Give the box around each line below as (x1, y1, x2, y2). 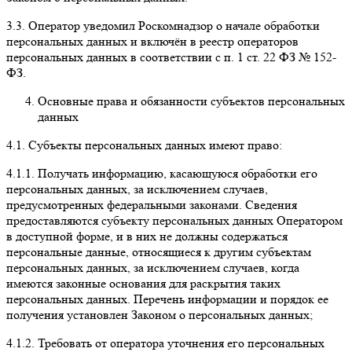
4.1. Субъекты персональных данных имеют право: (6, 137, 282, 152)
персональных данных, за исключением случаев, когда (6, 259, 299, 275)
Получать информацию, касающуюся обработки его (38, 165, 317, 181)
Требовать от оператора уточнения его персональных (35, 335, 324, 350)
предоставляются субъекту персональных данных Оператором (6, 212, 343, 228)
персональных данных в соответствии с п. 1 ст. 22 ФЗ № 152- (6, 49, 336, 64)
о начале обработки (213, 17, 320, 33)
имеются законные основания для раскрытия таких (6, 275, 280, 291)
